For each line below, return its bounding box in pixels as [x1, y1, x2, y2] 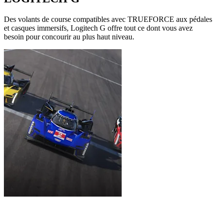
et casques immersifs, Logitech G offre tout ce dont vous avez [4, 24, 193, 33]
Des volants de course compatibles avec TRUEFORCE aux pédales [4, 15, 212, 24]
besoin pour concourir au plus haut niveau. [4, 33, 134, 41]
